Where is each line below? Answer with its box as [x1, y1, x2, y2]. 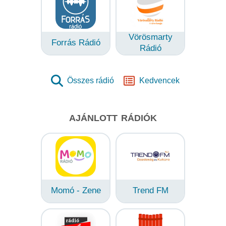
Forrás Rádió [51, 37, 100, 47]
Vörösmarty [128, 32, 173, 42]
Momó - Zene [50, 185, 101, 195]
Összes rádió [67, 76, 114, 85]
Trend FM [132, 185, 168, 195]
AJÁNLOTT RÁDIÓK [69, 112, 157, 123]
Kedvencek [139, 76, 180, 85]
